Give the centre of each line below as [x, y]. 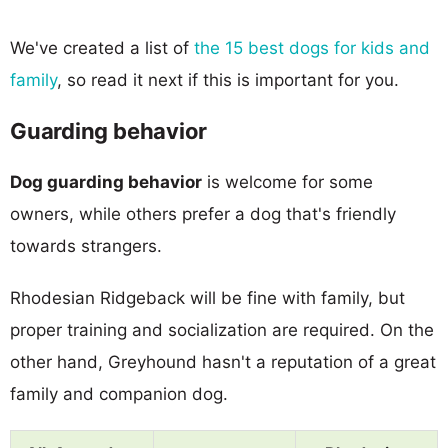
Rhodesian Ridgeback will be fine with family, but [207, 297]
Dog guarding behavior [106, 181]
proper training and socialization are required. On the [222, 329]
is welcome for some [287, 181]
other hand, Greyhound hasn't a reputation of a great [223, 361]
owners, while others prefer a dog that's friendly [203, 213]
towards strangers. [86, 245]
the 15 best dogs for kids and [312, 47]
